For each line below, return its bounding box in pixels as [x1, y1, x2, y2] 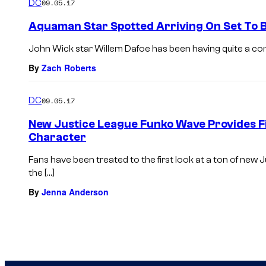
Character [28, 130, 86, 144]
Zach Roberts [42, 62, 96, 74]
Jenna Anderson [42, 185, 109, 198]
